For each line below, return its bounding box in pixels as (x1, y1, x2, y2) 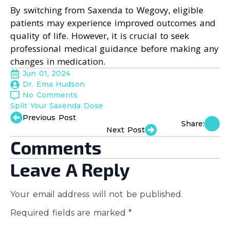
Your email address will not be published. (10, 189, 183, 200)
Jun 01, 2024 (23, 69, 70, 79)
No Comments (23, 90, 78, 100)
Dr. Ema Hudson (23, 80, 85, 89)
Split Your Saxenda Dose (10, 101, 103, 111)
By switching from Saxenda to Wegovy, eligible (10, 4, 203, 16)
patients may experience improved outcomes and (10, 17, 216, 29)
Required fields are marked (10, 208, 128, 218)
